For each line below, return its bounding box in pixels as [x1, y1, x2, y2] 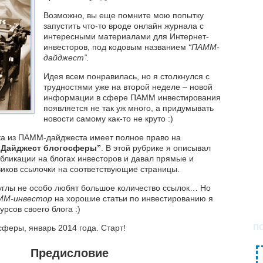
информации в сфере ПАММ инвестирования [43, 93, 221, 103]
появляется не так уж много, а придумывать [43, 103, 214, 113]
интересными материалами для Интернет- [43, 32, 209, 42]
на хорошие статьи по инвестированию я [52, 194, 213, 204]
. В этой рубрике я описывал [101, 143, 211, 153]
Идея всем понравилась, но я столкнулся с [43, 72, 210, 82]
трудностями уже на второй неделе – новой [43, 82, 213, 92]
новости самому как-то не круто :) [43, 114, 173, 124]
